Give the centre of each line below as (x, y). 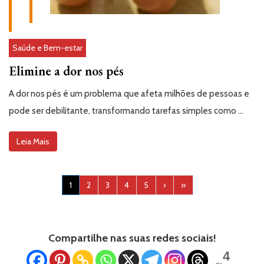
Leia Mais (33, 141)
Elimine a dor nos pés (66, 71)
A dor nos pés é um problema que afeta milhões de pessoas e (129, 93)
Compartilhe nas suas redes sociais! (132, 238)
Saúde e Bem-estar (47, 47)
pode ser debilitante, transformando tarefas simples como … (126, 110)
